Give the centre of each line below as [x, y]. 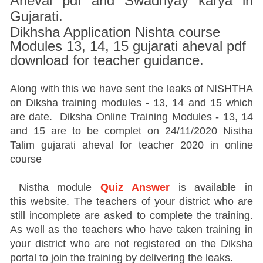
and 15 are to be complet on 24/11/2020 [117, 131]
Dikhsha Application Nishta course [115, 32]
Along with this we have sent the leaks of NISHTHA [131, 89]
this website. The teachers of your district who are [131, 202]
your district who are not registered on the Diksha [131, 244]
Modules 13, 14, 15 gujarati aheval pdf [128, 46]
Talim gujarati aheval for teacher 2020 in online [131, 145]
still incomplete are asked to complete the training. [131, 216]
